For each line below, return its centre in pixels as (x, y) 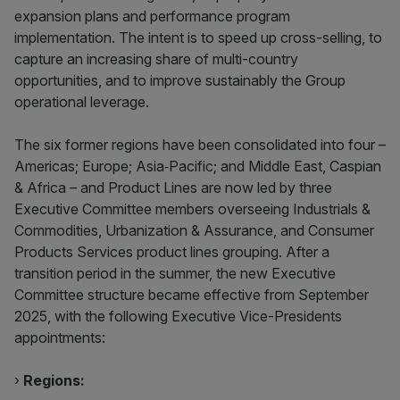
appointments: (60, 337)
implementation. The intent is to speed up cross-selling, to (198, 37)
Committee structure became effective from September (192, 295)
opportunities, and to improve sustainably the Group (180, 80)
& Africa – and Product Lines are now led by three (173, 187)
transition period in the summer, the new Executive (175, 273)
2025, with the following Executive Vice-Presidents (178, 316)
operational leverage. (82, 102)
